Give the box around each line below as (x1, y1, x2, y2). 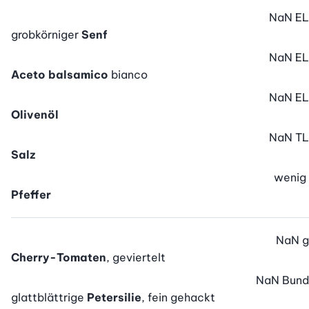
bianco (111, 68, 148, 82)
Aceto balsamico (11, 68, 108, 82)
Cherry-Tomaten (11, 250, 106, 265)
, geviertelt (106, 250, 166, 265)
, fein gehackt (141, 290, 215, 305)
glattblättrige (11, 290, 87, 305)
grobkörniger (11, 28, 81, 42)
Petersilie (87, 290, 141, 305)
